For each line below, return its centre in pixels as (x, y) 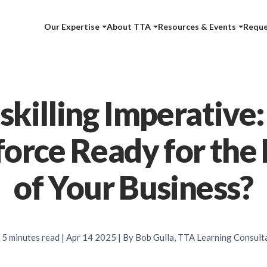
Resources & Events (197, 27)
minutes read (33, 237)
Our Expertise (72, 27)
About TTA (129, 27)
